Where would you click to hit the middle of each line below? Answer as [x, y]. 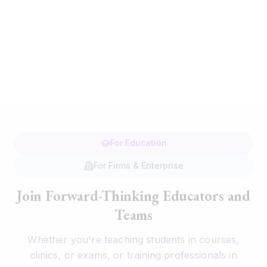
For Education [138, 143]
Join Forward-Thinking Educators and [133, 196]
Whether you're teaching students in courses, [133, 240]
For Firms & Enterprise [138, 166]
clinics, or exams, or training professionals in [133, 255]
